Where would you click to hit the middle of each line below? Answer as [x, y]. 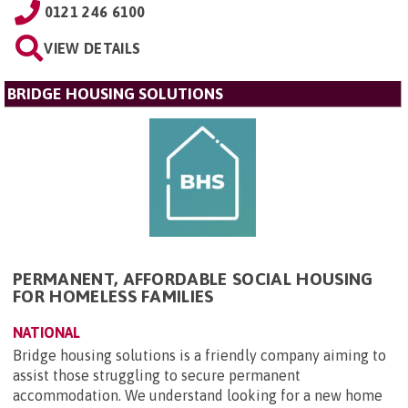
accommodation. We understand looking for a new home [198, 395]
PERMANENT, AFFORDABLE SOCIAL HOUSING [193, 278]
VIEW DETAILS [92, 48]
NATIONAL [46, 332]
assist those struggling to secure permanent [157, 375]
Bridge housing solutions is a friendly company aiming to [199, 355]
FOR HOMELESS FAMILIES [113, 296]
